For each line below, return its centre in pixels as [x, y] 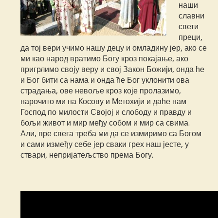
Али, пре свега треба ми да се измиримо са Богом [111, 134]
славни [192, 16]
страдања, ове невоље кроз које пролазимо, [101, 91]
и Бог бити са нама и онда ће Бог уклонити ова [105, 80]
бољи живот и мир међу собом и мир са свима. [105, 123]
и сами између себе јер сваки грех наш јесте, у [105, 145]
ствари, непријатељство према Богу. [87, 155]
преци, [191, 37]
